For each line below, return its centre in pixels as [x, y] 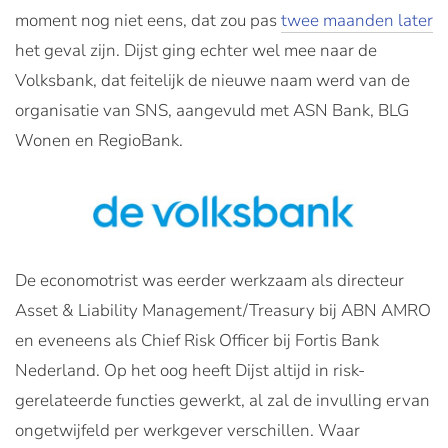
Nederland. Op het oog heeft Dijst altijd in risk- [190, 370]
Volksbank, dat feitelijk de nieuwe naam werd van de [212, 80]
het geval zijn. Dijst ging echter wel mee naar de [196, 50]
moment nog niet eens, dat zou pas [148, 20]
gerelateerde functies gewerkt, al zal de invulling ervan [222, 400]
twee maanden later [357, 20]
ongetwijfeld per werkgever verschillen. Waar [187, 430]
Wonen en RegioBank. [105, 140]
